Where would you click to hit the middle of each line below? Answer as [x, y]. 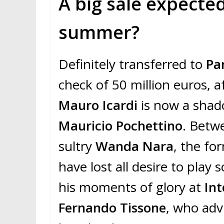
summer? [99, 32]
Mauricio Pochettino [120, 126]
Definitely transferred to [132, 64]
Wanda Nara [133, 146]
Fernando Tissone [112, 208]
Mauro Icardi [100, 105]
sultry [75, 146]
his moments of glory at [131, 187]
